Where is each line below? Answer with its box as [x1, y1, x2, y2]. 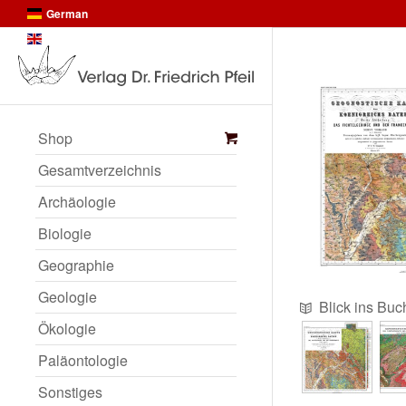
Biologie [38, 223, 92, 244]
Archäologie [38, 191, 116, 212]
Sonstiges [38, 382, 102, 402]
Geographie [38, 255, 114, 275]
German [46, 5, 88, 22]
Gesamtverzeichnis [38, 159, 161, 180]
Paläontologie [38, 350, 128, 371]
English [46, 31, 84, 47]
